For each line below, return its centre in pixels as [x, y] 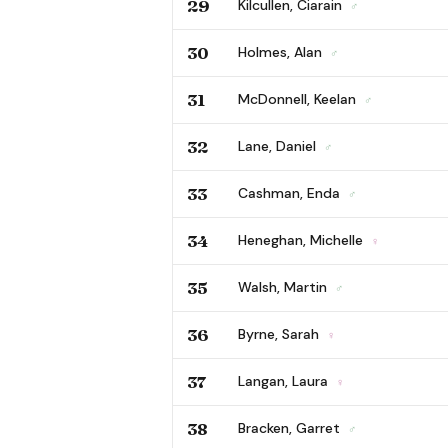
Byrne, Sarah [280, 333]
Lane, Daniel [279, 145]
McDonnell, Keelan [299, 98]
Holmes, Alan [282, 51]
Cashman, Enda [291, 192]
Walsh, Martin [284, 286]
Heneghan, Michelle [302, 239]
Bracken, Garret [291, 427]
